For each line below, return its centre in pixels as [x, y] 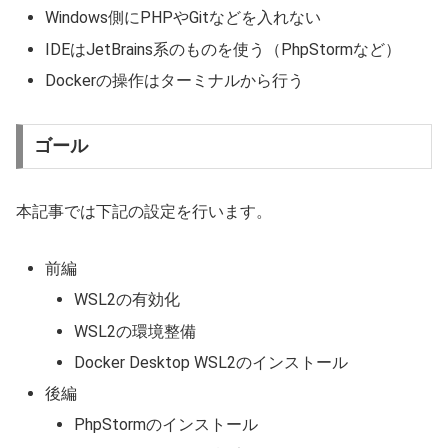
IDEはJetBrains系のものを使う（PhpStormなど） [223, 49]
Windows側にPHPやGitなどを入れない [183, 18]
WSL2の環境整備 [135, 331]
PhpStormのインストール [166, 425]
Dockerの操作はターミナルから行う [175, 80]
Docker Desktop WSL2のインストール [211, 362]
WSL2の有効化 [127, 300]
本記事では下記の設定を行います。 [144, 212]
